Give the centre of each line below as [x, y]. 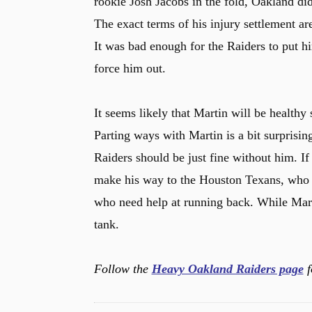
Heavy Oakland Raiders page [227, 269]
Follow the [121, 269]
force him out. [130, 68]
